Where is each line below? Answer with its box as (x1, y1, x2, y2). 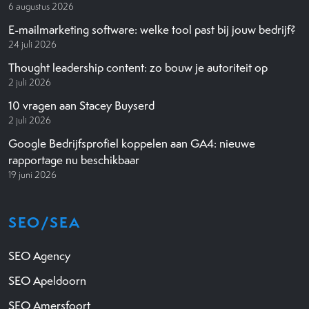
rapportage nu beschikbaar (8, 152, 142, 168)
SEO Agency (8, 248, 70, 263)
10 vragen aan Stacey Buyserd (8, 97, 154, 113)
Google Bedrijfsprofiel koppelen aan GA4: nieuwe (8, 135, 255, 151)
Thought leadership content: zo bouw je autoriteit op (8, 59, 270, 75)
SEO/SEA (8, 212, 81, 232)
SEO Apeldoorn (8, 272, 86, 288)
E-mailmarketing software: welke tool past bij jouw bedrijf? (8, 21, 296, 37)
